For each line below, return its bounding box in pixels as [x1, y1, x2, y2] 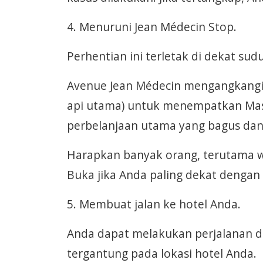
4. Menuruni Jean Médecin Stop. [67, 19, 237, 35]
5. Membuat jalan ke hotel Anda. [67, 196, 241, 212]
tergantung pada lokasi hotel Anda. [67, 245, 257, 261]
